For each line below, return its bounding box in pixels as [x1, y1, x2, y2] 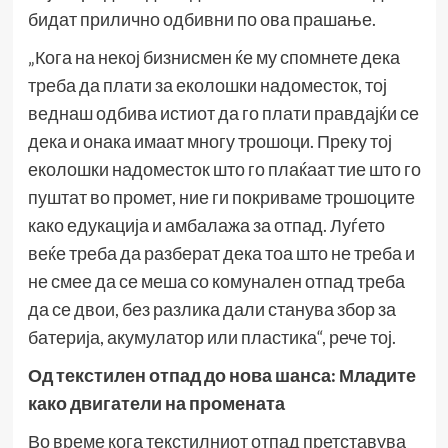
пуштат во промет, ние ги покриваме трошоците [27, 185, 415, 208]
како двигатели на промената [27, 391, 285, 414]
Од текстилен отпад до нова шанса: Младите [27, 363, 416, 386]
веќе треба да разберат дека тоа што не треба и [27, 241, 415, 264]
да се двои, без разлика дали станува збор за [27, 297, 396, 320]
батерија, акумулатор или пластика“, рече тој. [27, 325, 396, 348]
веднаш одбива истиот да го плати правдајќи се [27, 101, 419, 124]
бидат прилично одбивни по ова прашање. [27, 7, 376, 30]
